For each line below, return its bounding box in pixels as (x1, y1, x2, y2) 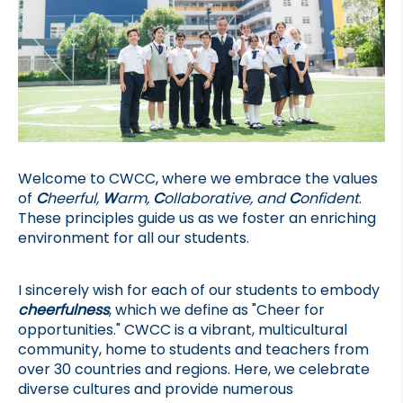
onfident (300, 188, 359, 210)
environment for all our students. (18, 228, 249, 249)
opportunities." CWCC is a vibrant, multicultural (18, 318, 347, 340)
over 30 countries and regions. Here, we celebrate (18, 358, 370, 380)
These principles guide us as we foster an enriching (18, 208, 376, 229)
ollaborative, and (164, 188, 289, 210)
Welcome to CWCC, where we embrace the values (18, 168, 378, 190)
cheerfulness (18, 299, 109, 320)
